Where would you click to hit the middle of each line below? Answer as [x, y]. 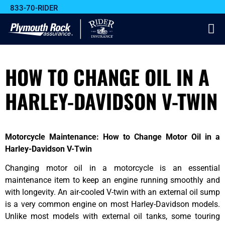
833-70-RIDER [34, 8]
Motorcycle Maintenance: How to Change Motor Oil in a [113, 137]
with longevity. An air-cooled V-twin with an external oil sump [113, 192]
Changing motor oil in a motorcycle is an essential [113, 168]
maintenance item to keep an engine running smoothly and [113, 180]
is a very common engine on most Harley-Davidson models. [113, 204]
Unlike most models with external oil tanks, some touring [113, 216]
